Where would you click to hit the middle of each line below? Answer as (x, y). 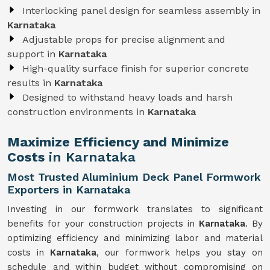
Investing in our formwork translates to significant (135, 209)
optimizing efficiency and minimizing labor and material (135, 238)
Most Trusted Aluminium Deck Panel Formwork (134, 177)
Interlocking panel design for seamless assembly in (141, 11)
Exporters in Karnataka (69, 190)
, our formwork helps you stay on (179, 253)
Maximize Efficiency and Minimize (118, 142)
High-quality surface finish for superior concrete (136, 68)
